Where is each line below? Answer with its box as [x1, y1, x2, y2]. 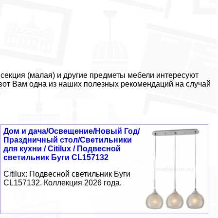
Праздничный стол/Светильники [3, 135, 132, 144]
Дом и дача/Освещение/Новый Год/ [3, 127, 140, 135]
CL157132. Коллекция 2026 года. [3, 178, 122, 187]
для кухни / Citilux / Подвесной [3, 144, 121, 153]
